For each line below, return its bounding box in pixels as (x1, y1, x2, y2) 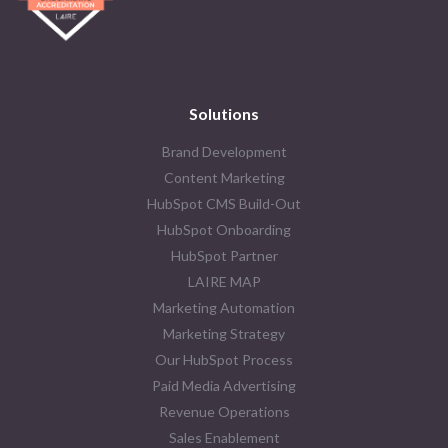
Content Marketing (163, 168, 285, 186)
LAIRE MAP (187, 272, 261, 290)
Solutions (189, 103, 259, 123)
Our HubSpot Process (155, 350, 293, 368)
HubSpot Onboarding (157, 220, 291, 238)
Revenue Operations (158, 402, 290, 420)
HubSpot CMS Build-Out (147, 194, 301, 212)
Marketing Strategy (163, 324, 285, 342)
